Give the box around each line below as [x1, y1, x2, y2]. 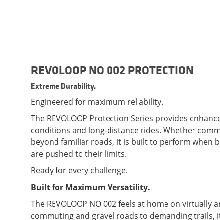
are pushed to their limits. [31, 148, 127, 160]
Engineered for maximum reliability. [31, 96, 163, 108]
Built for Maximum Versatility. [31, 182, 150, 193]
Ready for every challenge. [31, 165, 128, 176]
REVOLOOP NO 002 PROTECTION [31, 62, 193, 78]
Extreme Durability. [31, 81, 96, 92]
